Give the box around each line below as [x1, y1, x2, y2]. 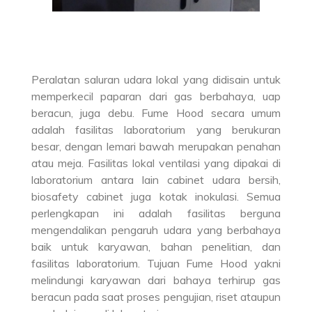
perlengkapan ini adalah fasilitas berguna [31, 206, 281, 221]
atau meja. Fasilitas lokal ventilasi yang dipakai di [31, 156, 281, 171]
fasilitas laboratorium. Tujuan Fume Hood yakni [31, 256, 281, 271]
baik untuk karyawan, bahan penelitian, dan [31, 240, 281, 254]
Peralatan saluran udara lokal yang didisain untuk [31, 72, 281, 87]
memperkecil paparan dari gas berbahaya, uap [31, 89, 281, 104]
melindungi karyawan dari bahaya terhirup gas [31, 273, 281, 288]
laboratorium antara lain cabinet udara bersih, [31, 173, 281, 187]
